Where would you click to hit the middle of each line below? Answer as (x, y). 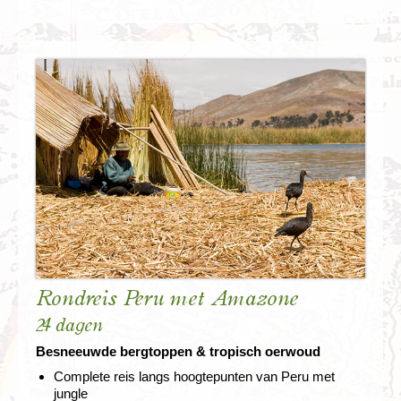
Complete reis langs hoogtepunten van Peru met (194, 377)
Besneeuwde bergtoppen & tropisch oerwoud (178, 352)
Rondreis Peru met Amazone (167, 299)
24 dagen (69, 326)
